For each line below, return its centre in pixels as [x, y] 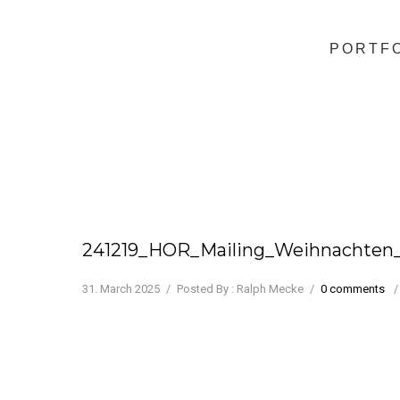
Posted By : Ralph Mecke [240, 289]
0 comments [353, 289]
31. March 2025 [121, 289]
